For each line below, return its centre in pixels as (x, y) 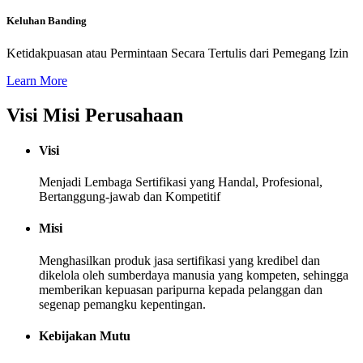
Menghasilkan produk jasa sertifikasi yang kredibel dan (179, 260)
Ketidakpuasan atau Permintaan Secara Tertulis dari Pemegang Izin (177, 53)
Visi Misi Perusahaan (95, 115)
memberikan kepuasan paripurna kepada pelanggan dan (181, 289)
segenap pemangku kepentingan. (122, 304)
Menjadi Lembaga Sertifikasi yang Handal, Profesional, (181, 182)
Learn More (37, 80)
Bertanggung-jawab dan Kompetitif (130, 197)
